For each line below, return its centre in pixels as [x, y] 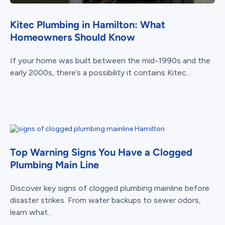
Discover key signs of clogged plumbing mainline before [110, 188]
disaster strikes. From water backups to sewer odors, [105, 200]
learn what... [31, 212]
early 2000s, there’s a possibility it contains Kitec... [100, 72]
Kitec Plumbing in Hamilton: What [88, 24]
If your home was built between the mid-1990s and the [110, 60]
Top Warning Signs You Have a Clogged [101, 152]
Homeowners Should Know [73, 37]
